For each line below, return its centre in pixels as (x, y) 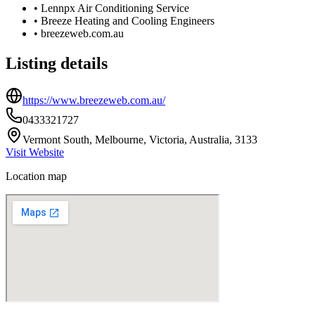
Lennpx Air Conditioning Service (115, 8)
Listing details (57, 63)
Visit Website (35, 152)
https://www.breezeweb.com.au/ (94, 100)
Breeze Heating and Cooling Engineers (128, 20)
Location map (36, 176)
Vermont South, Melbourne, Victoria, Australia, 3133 (140, 139)
